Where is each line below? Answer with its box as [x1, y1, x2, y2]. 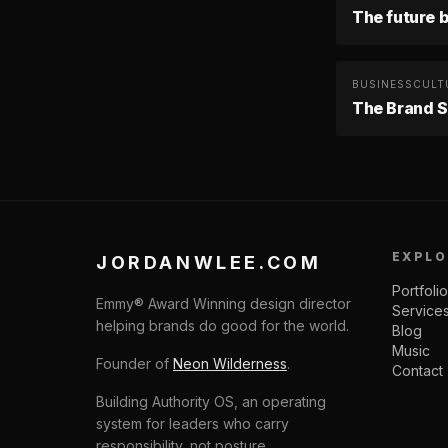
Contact [392, 362, 443, 379]
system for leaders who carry [96, 415, 289, 432]
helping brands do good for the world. [96, 317, 349, 334]
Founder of [96, 355, 169, 372]
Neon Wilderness [173, 355, 287, 372]
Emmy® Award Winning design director [96, 295, 351, 312]
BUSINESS [352, 78, 413, 90]
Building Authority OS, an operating [96, 393, 326, 410]
